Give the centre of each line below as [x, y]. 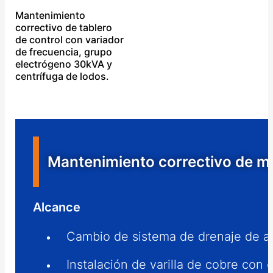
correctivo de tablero [64, 27]
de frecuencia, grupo [64, 51]
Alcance [57, 207]
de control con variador [70, 39]
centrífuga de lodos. [62, 76]
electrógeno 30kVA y [64, 64]
